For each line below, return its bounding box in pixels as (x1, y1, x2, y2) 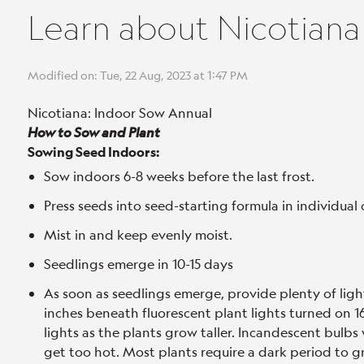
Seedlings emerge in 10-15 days (44, 255, 233, 272)
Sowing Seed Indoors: (28, 143, 159, 160)
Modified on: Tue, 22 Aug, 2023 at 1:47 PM (28, 67, 248, 82)
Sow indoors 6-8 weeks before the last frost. (44, 167, 314, 184)
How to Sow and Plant (28, 123, 160, 141)
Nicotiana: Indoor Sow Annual (28, 104, 212, 121)
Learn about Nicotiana (28, 8, 361, 47)
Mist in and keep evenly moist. (44, 226, 232, 243)
